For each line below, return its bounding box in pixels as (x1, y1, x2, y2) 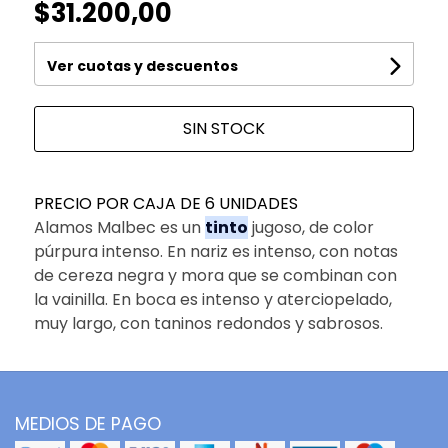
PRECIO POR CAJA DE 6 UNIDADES (33, 191, 298, 215)
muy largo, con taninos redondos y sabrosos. (33, 311, 383, 335)
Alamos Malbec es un (33, 215, 205, 239)
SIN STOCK (182, 116, 265, 140)
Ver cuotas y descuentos (46, 55, 238, 76)
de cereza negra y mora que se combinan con (33, 263, 397, 287)
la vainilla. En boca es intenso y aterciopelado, (33, 287, 392, 311)
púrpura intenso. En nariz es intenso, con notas (33, 239, 398, 263)
